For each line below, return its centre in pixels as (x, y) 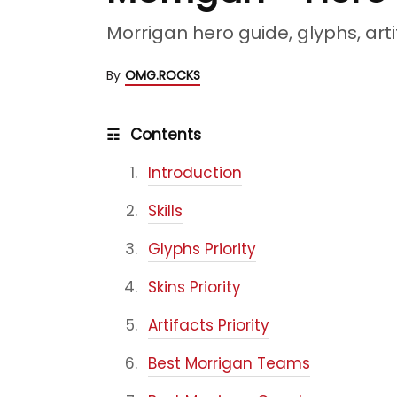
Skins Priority (195, 287)
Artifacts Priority (209, 325)
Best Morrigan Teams (229, 363)
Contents (163, 135)
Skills (165, 211)
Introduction (195, 173)
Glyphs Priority (202, 249)
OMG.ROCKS (163, 75)
